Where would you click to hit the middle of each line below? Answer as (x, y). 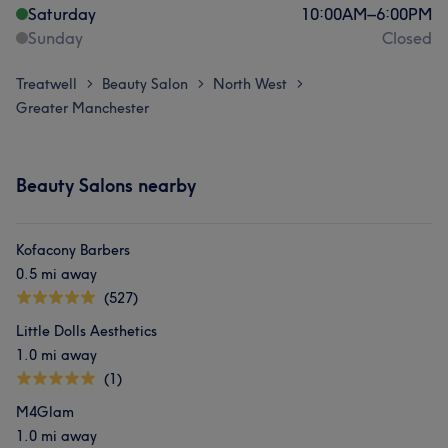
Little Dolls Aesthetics (86, 331)
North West (250, 84)
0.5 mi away (56, 274)
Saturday (62, 14)
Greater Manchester (82, 108)
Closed (407, 38)
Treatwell (46, 84)
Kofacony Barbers (73, 250)
